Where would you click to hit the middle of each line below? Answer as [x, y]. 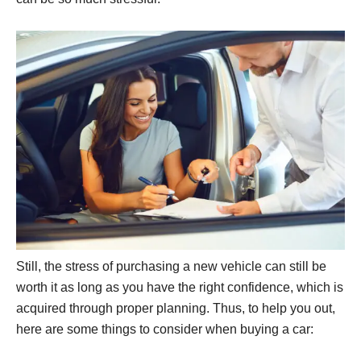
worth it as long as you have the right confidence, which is [180, 287]
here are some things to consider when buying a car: [165, 329]
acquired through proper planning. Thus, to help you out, [176, 308]
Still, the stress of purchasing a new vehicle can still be [171, 266]
